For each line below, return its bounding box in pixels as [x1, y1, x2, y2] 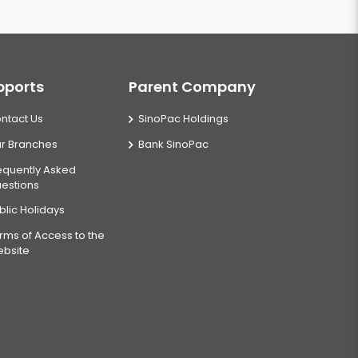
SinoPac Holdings [138, 111, 229, 126]
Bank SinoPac [138, 137, 209, 152]
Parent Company [129, 77, 256, 97]
